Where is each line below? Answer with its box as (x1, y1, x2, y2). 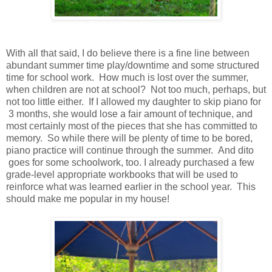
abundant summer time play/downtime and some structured (6, 59, 259, 70)
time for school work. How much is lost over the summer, (6, 72, 248, 83)
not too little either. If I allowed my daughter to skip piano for (6, 96, 261, 107)
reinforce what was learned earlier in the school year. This (6, 181, 256, 192)
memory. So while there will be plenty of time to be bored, (6, 132, 253, 143)
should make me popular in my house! (6, 193, 169, 204)
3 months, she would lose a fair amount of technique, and (6, 108, 253, 119)
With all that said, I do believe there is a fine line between (6, 47, 250, 58)
